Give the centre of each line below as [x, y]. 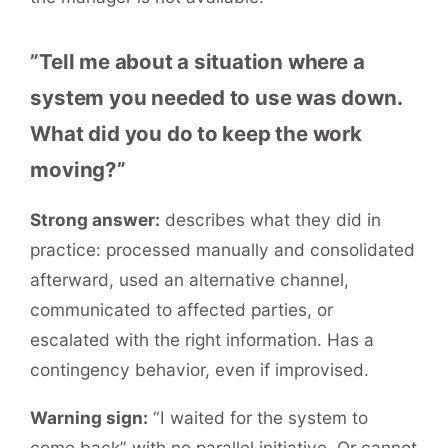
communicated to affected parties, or [182, 309]
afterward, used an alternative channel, [190, 279]
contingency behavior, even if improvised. [200, 369]
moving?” [78, 169]
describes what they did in [271, 219]
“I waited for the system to [258, 418]
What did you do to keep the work [196, 133]
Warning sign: [89, 418]
